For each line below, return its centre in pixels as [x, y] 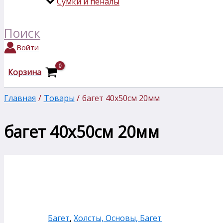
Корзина [25, 72]
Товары [59, 98]
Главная [20, 98]
